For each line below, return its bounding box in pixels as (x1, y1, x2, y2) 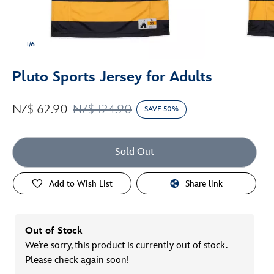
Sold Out (115, 146, 154, 158)
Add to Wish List (49, 178, 113, 189)
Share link (185, 178, 223, 189)
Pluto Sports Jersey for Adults (12, 68, 212, 86)
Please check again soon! (25, 254, 129, 266)
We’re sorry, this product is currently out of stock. (25, 240, 227, 251)
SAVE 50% (144, 105, 179, 114)
